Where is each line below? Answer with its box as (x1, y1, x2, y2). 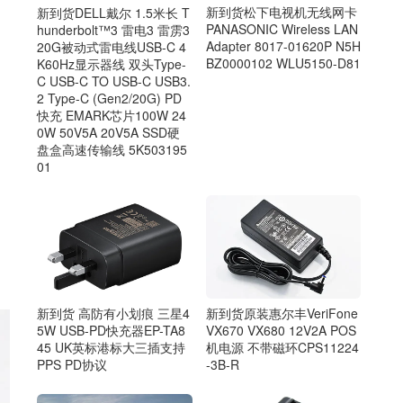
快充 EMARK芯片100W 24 (37, 105, 186, 124)
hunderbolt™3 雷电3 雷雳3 (37, 20, 190, 39)
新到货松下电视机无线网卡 (205, 3, 357, 22)
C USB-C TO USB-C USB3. (37, 71, 191, 90)
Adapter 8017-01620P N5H (205, 37, 361, 56)
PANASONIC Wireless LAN (205, 20, 358, 39)
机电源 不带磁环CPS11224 (205, 337, 359, 356)
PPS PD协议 (37, 355, 107, 373)
